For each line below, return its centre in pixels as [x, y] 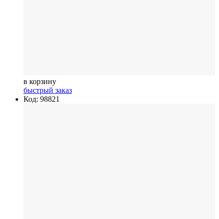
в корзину [40, 81]
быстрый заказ [48, 90]
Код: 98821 [42, 99]
